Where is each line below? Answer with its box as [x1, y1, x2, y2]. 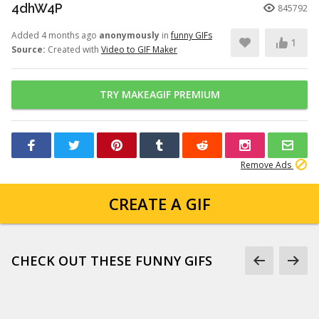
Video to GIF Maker [101, 43, 177, 56]
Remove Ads [241, 159, 293, 171]
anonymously [99, 29, 159, 41]
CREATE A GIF [108, 193, 211, 214]
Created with [46, 43, 101, 56]
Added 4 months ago [11, 29, 99, 41]
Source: [11, 43, 46, 56]
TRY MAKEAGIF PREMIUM [99, 88, 220, 101]
